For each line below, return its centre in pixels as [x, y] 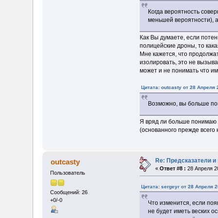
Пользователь [68, 173]
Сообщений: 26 [69, 192]
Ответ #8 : [173, 169]
